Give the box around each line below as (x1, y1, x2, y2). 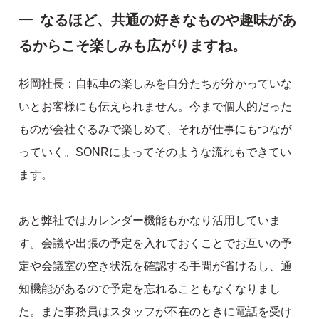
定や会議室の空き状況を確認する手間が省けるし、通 (19, 260, 293, 273)
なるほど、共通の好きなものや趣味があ (40, 12, 297, 28)
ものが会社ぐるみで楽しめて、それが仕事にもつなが (19, 123, 293, 136)
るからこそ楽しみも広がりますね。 (19, 38, 247, 54)
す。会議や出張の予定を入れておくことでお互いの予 (19, 237, 293, 250)
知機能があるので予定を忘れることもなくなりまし (19, 283, 281, 296)
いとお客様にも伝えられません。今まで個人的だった (19, 100, 293, 113)
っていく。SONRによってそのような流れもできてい (19, 146, 292, 159)
